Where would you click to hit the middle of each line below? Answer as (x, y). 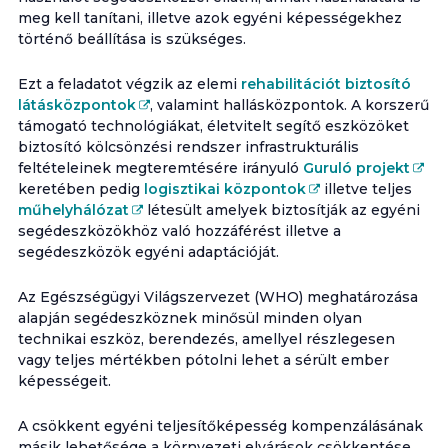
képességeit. (64, 381)
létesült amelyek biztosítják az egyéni (281, 210)
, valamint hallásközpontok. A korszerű (289, 105)
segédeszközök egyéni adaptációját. (148, 252)
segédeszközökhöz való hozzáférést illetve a (179, 231)
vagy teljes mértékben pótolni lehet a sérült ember (203, 360)
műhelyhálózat (73, 210)
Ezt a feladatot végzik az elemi (129, 84)
